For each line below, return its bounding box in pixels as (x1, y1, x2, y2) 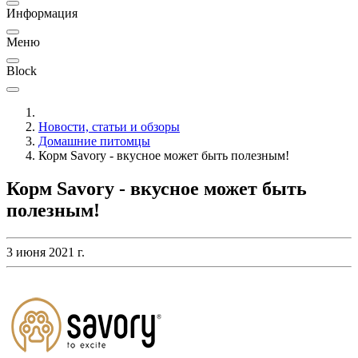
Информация (6, 6, 78, 20)
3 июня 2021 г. (6, 245, 85, 260)
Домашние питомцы (38, 133, 150, 148)
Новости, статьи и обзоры (38, 119, 180, 133)
